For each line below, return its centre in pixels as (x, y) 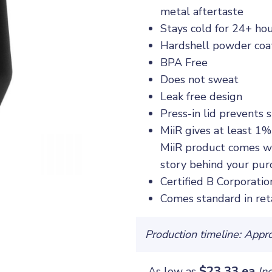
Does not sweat (199, 80)
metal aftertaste (202, 12)
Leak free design (201, 97)
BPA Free (184, 63)
